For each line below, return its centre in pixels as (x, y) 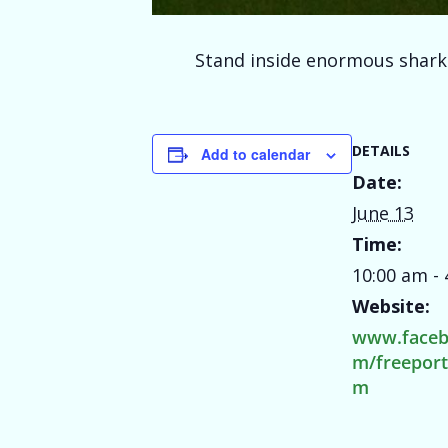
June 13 (383, 213)
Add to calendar (255, 154)
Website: (391, 306)
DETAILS (381, 150)
